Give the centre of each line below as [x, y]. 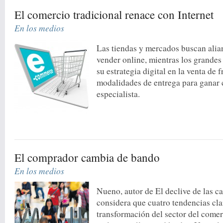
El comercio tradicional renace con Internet [114, 14]
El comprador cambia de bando [87, 157]
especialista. [118, 94]
